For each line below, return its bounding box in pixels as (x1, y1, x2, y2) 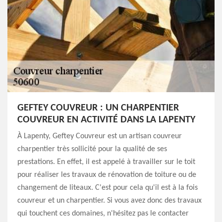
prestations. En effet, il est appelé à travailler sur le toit (17, 158, 195, 166)
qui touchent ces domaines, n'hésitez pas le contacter (17, 210, 189, 218)
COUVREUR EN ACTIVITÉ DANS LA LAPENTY (17, 115, 195, 125)
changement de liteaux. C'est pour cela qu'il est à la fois (17, 184, 198, 192)
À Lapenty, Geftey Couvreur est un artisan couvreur (17, 132, 182, 140)
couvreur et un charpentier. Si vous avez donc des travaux (17, 197, 202, 205)
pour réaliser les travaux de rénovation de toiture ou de (17, 171, 196, 179)
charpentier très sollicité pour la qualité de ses (17, 145, 167, 153)
